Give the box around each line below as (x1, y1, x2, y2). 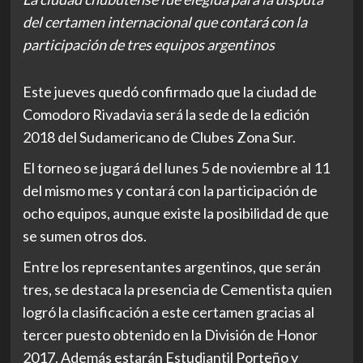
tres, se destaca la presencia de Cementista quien (22, 280, 332, 298)
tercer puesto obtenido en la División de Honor (22, 326, 318, 344)
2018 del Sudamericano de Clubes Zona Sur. (22, 128, 296, 146)
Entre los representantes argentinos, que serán (22, 258, 321, 275)
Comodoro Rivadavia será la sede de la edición (22, 105, 310, 123)
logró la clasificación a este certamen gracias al (22, 303, 314, 321)
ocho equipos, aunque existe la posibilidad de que (22, 204, 329, 222)
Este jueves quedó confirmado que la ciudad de (22, 83, 317, 100)
